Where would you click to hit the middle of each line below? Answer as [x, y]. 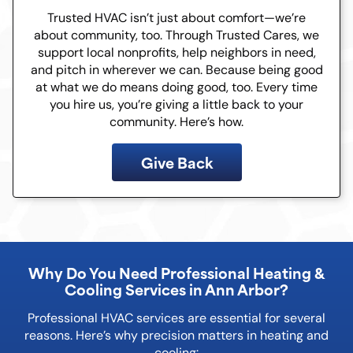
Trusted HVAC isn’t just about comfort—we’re [176, 17]
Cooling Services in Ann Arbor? [176, 288]
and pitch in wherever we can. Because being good [176, 69]
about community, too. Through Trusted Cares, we [176, 35]
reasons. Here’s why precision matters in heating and [176, 335]
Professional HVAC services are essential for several [176, 318]
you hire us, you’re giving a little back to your [176, 104]
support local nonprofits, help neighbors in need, [176, 52]
